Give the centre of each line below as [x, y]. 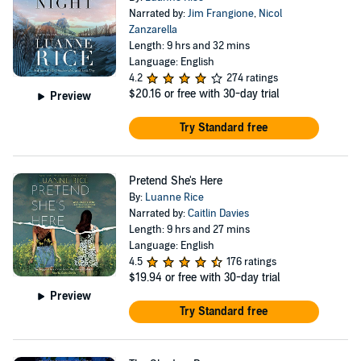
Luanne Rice [174, 197]
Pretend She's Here [175, 181]
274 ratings [252, 78]
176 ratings [251, 262]
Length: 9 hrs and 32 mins [189, 46]
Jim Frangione [220, 14]
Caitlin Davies [218, 214]
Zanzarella [153, 30]
